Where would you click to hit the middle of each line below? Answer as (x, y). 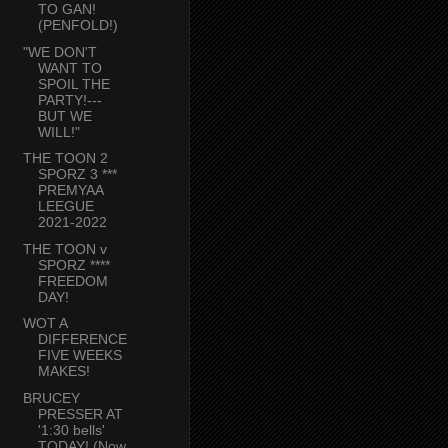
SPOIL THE (73, 83)
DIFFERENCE (82, 339)
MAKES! (63, 371)
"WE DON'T (59, 51)
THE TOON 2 (65, 158)
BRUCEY (51, 397)
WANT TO (69, 67)
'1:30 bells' (71, 429)
